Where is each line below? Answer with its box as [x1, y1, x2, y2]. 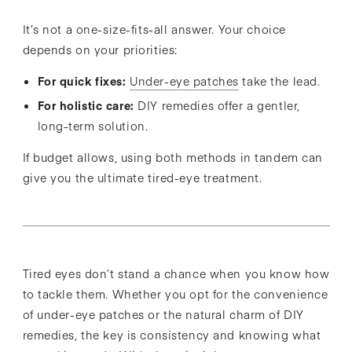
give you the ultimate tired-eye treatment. [22, 170, 262, 185]
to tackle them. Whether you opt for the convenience [22, 285, 328, 302]
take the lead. [238, 73, 321, 89]
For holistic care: [37, 97, 134, 113]
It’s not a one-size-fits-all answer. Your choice [22, 20, 286, 37]
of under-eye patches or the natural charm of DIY [22, 306, 304, 322]
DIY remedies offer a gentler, [137, 97, 300, 113]
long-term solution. [37, 117, 148, 134]
